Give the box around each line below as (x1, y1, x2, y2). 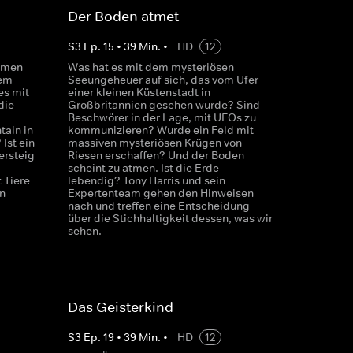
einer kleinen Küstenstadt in (67, 85, 210, 99)
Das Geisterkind (67, 299, 173, 316)
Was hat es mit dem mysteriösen (67, 60, 234, 74)
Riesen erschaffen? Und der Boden (67, 148, 244, 162)
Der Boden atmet (67, 8, 179, 25)
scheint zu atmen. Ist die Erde (67, 161, 219, 175)
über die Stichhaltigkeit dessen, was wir (67, 211, 273, 225)
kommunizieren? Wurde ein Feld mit (67, 123, 254, 137)
